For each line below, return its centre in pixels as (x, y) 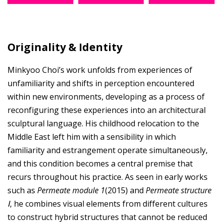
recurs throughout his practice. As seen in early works (108, 177)
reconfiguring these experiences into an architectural (107, 110)
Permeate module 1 (71, 191)
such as (22, 191)
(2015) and (125, 191)
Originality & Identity (65, 47)
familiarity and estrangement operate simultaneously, (108, 150)
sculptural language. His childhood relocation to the (103, 124)
